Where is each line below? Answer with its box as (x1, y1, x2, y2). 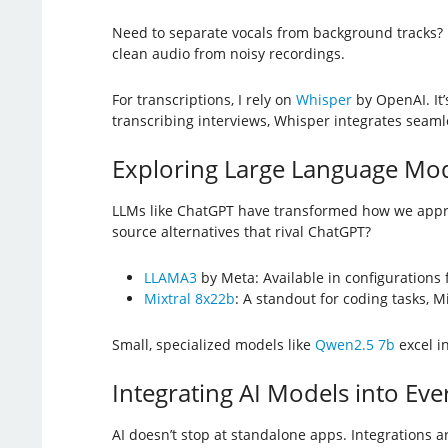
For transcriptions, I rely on (111, 89, 296, 109)
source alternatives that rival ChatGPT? (111, 221, 371, 241)
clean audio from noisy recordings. (111, 43, 345, 63)
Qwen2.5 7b (314, 334, 395, 354)
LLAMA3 (143, 267, 197, 287)
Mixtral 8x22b (143, 288, 235, 308)
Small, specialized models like (111, 334, 315, 354)
